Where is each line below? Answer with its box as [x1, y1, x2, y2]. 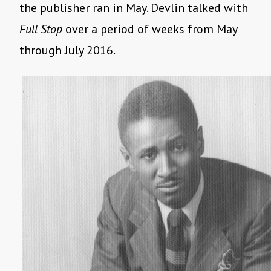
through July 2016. [19, 42, 116, 59]
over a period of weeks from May [62, 21, 237, 38]
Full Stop [19, 21, 62, 38]
